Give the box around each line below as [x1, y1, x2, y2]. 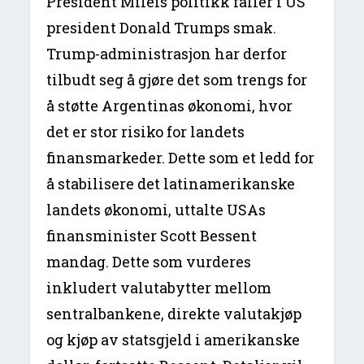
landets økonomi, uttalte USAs [46, 199, 266, 219]
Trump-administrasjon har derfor [46, 43, 288, 63]
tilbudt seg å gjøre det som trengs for [46, 69, 308, 89]
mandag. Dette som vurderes [46, 251, 252, 271]
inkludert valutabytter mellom [46, 277, 272, 297]
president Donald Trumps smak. [46, 17, 277, 37]
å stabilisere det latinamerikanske [46, 173, 296, 193]
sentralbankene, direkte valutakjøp [46, 303, 302, 323]
